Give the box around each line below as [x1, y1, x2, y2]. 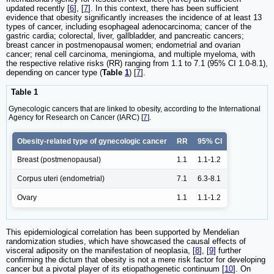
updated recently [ [6, 4, 70, 13]
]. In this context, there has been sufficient [88, 4, 239, 13]
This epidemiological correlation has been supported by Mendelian [6, 227, 239, 237]
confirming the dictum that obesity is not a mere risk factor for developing [6, 254, 265, 264]
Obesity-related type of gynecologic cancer [17, 136, 167, 146]
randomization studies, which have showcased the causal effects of [6, 236, 246, 246]
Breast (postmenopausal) [17, 155, 101, 164]
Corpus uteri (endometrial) [17, 174, 105, 183]
